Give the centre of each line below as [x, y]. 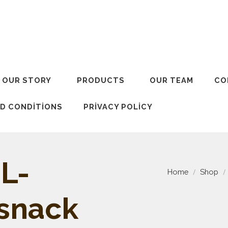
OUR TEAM [172, 80]
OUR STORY [27, 80]
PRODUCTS [101, 80]
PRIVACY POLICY [118, 106]
